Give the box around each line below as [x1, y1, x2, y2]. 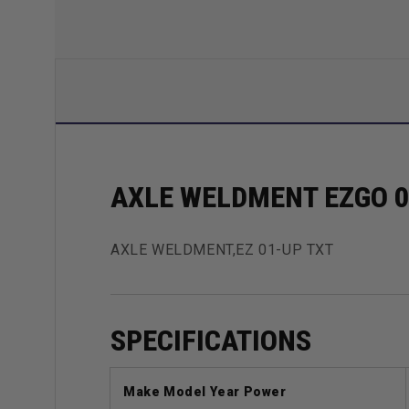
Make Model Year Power [123, 384, 287, 400]
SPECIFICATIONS [110, 323, 311, 359]
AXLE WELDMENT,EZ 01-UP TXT [110, 241, 334, 259]
